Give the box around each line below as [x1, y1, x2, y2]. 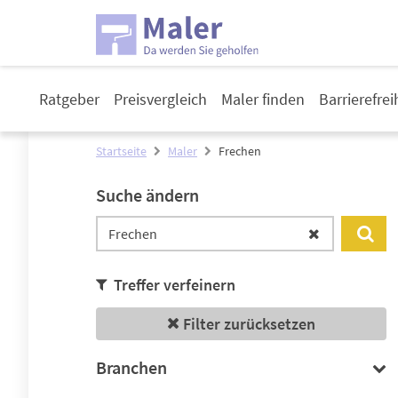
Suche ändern [96, 184, 199, 206]
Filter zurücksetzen [183, 314, 315, 334]
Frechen [219, 143, 261, 159]
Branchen [96, 356, 167, 378]
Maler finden [221, 88, 305, 109]
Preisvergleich [114, 88, 207, 109]
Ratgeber [39, 88, 99, 109]
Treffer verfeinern [114, 275, 235, 295]
